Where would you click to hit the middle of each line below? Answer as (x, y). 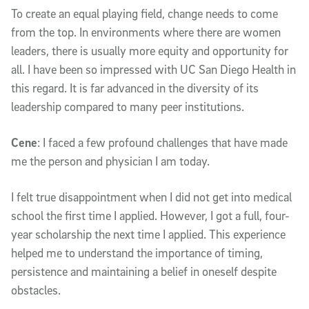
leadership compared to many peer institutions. (128, 106)
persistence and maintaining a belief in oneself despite (144, 271)
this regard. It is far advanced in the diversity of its (135, 88)
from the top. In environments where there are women (146, 32)
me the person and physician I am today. (110, 161)
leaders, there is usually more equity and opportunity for (150, 50)
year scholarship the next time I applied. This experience (148, 234)
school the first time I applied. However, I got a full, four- (150, 215)
